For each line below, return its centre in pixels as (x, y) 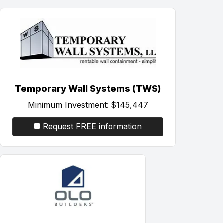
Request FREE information (92, 126)
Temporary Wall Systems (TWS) (88, 88)
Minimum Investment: (68, 104)
